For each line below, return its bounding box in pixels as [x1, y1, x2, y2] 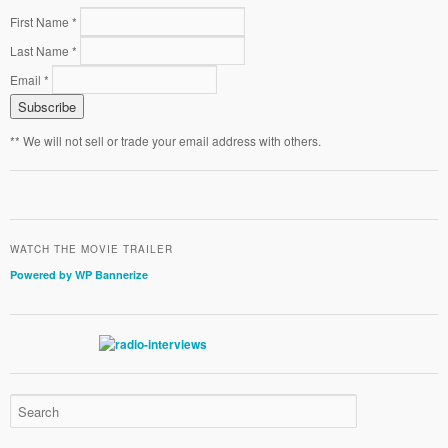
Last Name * [9, 42, 77, 60]
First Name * [9, 13, 77, 31]
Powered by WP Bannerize [9, 266, 148, 282]
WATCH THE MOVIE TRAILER [9, 241, 173, 256]
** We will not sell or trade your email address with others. [9, 132, 321, 150]
